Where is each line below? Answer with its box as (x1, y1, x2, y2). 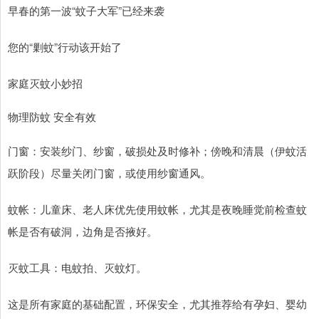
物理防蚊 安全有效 (8, 109, 113, 125)
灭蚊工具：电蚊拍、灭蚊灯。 (8, 260, 147, 276)
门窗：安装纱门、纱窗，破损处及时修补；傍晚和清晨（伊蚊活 (8, 143, 307, 159)
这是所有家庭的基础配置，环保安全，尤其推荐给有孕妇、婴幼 (8, 296, 307, 312)
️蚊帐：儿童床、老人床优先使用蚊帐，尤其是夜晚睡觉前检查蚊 (8, 202, 307, 217)
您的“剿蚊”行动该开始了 (8, 39, 122, 55)
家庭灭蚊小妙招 (8, 75, 83, 91)
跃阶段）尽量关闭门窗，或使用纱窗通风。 (8, 165, 211, 181)
